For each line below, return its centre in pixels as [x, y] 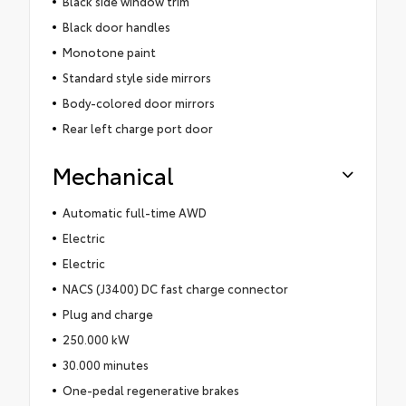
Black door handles [116, 27]
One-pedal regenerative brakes [150, 390]
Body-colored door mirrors [138, 103]
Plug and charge [107, 314]
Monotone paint [109, 52]
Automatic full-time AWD [134, 213]
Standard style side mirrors [136, 77]
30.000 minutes [105, 365]
